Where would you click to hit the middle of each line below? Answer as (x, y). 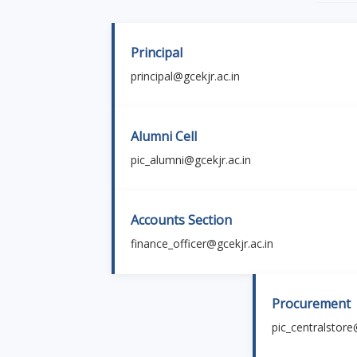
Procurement (312, 303)
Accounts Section (182, 220)
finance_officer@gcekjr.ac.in (202, 243)
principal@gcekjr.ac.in (186, 76)
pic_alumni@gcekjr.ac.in (191, 159)
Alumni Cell (164, 136)
